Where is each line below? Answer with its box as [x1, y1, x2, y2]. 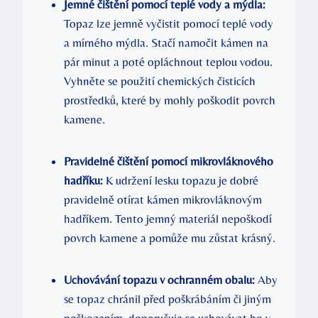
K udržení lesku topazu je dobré [103, 173, 258, 188]
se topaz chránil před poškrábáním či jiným [64, 292, 271, 307]
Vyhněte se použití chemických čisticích [64, 74, 256, 89]
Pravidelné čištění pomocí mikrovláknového [64, 154, 273, 169]
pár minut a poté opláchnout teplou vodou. [64, 55, 273, 70]
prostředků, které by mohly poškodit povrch [64, 93, 275, 108]
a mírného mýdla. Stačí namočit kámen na [64, 35, 268, 50]
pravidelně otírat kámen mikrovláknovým [64, 192, 262, 207]
